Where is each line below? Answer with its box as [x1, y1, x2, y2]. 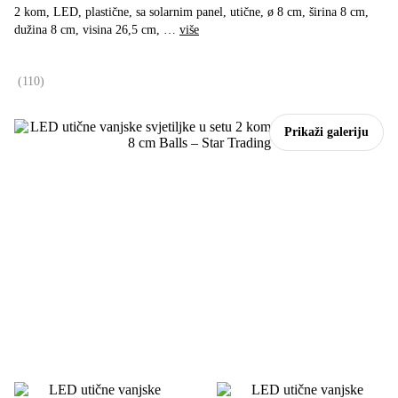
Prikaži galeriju [284, 124, 369, 139]
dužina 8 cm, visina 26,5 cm [14, 23, 156, 37]
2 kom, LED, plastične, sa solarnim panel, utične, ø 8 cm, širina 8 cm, [14, 5, 369, 20]
